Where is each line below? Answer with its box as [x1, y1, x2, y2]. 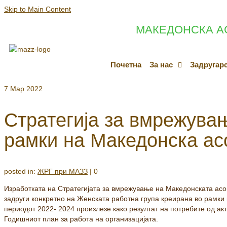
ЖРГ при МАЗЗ [37, 167, 88, 176]
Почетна [110, 60, 142, 69]
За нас [149, 60, 173, 69]
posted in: [4, 167, 37, 176]
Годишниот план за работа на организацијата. [4, 215, 158, 223]
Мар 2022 [8, 85, 43, 93]
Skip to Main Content [4, 5, 71, 13]
